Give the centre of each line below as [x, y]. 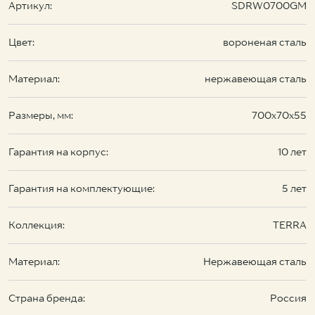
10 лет [292, 152]
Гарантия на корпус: [58, 152]
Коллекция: [37, 225]
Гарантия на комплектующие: [82, 188]
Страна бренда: [47, 298]
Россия [288, 298]
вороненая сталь [265, 42]
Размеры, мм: [41, 115]
